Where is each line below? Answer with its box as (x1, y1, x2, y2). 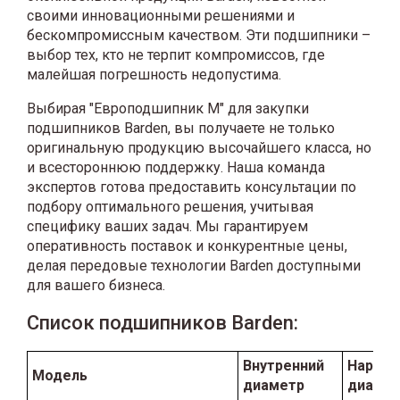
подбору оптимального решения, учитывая (27, 197, 313, 215)
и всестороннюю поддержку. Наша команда (27, 158, 325, 176)
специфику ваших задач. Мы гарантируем (27, 217, 308, 235)
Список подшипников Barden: (27, 311, 298, 334)
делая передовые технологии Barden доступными (27, 256, 361, 274)
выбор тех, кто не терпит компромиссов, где (27, 46, 325, 63)
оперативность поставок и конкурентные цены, (27, 237, 347, 254)
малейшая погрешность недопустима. (27, 65, 281, 83)
